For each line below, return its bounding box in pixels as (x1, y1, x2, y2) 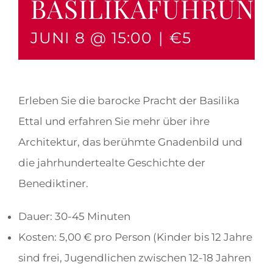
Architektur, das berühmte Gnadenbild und (18, 136, 243, 149)
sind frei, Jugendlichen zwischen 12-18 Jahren (18, 252, 251, 264)
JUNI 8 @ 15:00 (30, 29, 152, 48)
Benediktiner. (18, 177, 88, 190)
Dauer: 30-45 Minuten (18, 210, 130, 223)
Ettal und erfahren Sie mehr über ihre (18, 115, 210, 128)
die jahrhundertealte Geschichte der (18, 157, 205, 169)
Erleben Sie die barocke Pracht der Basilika (18, 94, 239, 107)
